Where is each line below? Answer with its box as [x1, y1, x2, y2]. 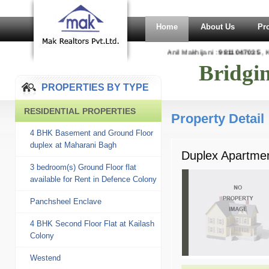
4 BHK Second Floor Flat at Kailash [30, 219, 154, 228]
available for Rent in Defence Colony [30, 175, 157, 184]
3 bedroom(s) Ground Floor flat [30, 163, 136, 172]
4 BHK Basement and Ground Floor [30, 128, 153, 138]
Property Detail [171, 111, 264, 126]
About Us [201, 22, 235, 31]
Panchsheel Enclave [30, 197, 101, 206]
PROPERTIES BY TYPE [41, 82, 149, 92]
